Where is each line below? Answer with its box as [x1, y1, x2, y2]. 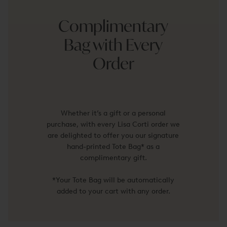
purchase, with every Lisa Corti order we [47, 120, 180, 129]
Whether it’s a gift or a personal [61, 108, 166, 118]
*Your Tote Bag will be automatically [52, 175, 175, 184]
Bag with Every [64, 38, 163, 54]
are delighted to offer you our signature [48, 131, 179, 140]
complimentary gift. [80, 153, 147, 162]
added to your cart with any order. [56, 186, 170, 196]
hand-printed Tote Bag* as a [67, 142, 160, 151]
